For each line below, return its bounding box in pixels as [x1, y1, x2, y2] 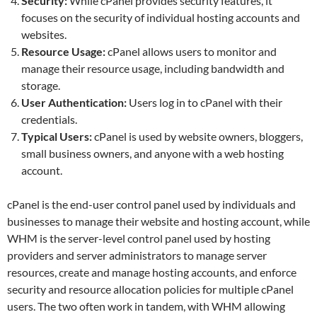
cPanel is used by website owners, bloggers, [92, 129, 303, 143]
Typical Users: [21, 129, 92, 143]
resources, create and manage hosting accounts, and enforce [7, 265, 296, 279]
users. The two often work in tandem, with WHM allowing [7, 299, 285, 313]
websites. [21, 27, 67, 41]
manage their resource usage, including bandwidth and [21, 61, 284, 75]
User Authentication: [21, 95, 127, 109]
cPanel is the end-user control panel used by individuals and [7, 197, 296, 211]
